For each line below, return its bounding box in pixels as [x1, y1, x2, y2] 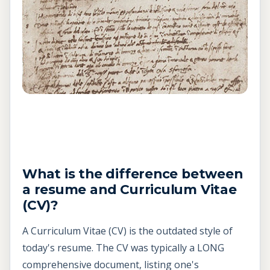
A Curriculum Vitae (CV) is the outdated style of [22, 224, 233, 238]
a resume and [22, 181, 121, 198]
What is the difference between [22, 166, 243, 182]
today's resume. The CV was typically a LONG [22, 241, 224, 255]
